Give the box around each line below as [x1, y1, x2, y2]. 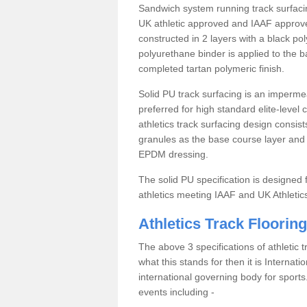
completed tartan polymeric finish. [138, 63, 284, 74]
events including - [138, 286, 214, 297]
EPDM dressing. [138, 149, 208, 160]
